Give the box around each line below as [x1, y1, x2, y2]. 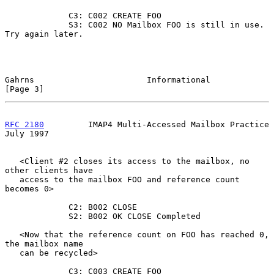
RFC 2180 [5, 119, 44, 129]
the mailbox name [5, 239, 83, 248]
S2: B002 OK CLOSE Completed [5, 211, 68, 221]
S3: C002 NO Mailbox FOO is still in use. [5, 20, 68, 29]
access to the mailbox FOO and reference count [5, 174, 20, 184]
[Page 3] [5, 84, 44, 94]
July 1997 [5, 128, 49, 138]
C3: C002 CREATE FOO [5, 10, 68, 20]
